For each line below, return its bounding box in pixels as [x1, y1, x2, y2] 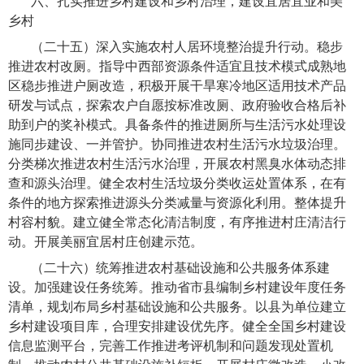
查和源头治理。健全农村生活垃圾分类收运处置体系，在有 [8, 176, 346, 191]
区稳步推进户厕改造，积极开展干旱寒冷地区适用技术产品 [8, 79, 346, 93]
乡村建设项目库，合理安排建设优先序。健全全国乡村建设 [8, 319, 346, 334]
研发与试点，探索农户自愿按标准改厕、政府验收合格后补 [8, 98, 346, 113]
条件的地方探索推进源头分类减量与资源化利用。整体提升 [8, 196, 346, 210]
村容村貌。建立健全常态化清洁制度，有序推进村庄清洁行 [8, 215, 346, 230]
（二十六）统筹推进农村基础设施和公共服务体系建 [31, 261, 331, 275]
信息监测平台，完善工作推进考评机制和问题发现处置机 [8, 339, 333, 353]
